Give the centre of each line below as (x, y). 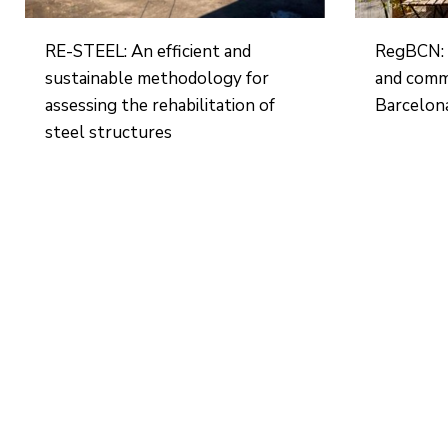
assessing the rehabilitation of (160, 105)
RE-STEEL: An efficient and (148, 51)
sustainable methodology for (157, 78)
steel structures (109, 132)
